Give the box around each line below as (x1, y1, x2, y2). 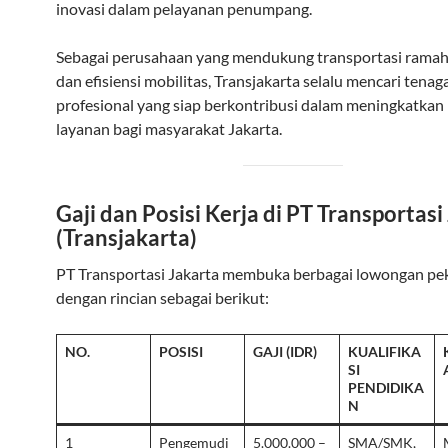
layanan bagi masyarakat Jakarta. (56, 119, 282, 138)
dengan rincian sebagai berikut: (56, 288, 269, 307)
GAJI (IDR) (253, 343, 317, 360)
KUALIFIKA (348, 343, 421, 360)
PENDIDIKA (348, 379, 424, 396)
